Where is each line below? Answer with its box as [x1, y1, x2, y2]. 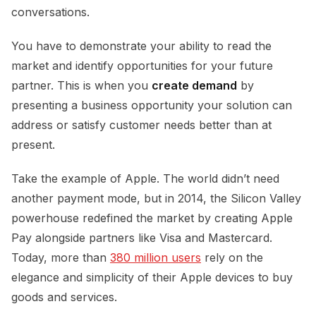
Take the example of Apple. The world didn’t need [11, 171, 279, 186]
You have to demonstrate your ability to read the [11, 38, 272, 53]
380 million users [110, 250, 201, 265]
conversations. [11, 4, 90, 19]
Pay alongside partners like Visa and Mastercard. [11, 230, 272, 245]
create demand [152, 78, 237, 92]
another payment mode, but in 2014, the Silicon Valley [11, 190, 301, 205]
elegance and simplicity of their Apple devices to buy [11, 269, 293, 284]
